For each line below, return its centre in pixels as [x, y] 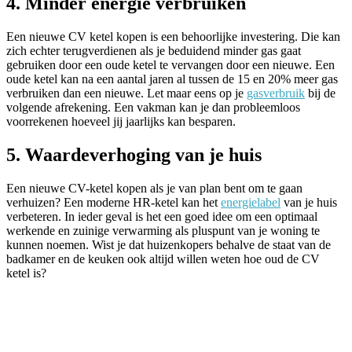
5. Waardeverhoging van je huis [134, 154]
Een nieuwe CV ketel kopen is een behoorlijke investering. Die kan [173, 37]
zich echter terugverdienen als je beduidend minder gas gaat [154, 51]
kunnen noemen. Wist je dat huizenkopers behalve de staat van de [169, 244]
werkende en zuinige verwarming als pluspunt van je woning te [163, 230]
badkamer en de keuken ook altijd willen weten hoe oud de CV [163, 258]
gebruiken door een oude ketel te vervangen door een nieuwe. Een [170, 65]
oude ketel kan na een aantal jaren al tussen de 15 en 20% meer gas [172, 79]
